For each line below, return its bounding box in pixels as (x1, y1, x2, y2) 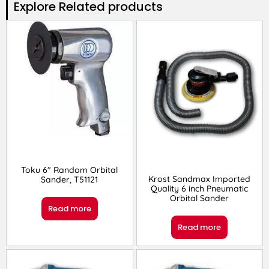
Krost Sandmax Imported (148, 174, 251, 185)
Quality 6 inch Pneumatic (151, 183, 249, 195)
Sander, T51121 (41, 174, 98, 185)
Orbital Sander (170, 193, 229, 204)
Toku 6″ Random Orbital (21, 164, 118, 175)
